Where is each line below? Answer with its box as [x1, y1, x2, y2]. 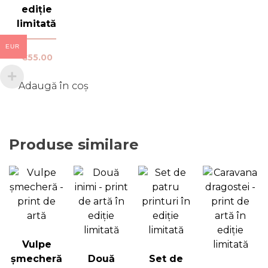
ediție [21, 3, 52, 15]
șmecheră [11, 252, 63, 264]
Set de [148, 252, 183, 264]
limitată [17, 17, 57, 29]
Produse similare [9, 136, 139, 154]
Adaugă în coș [19, 80, 89, 92]
